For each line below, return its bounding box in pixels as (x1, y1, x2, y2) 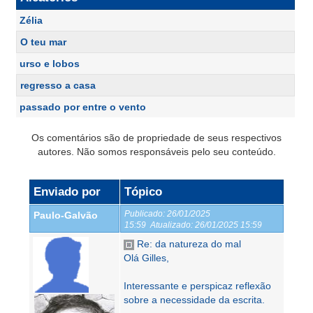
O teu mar (20, 36, 66, 48)
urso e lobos (20, 58, 80, 69)
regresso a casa (20, 80, 96, 91)
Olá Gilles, (124, 252, 169, 263)
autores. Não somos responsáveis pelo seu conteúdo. (37, 146, 276, 157)
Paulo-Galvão (34, 210, 98, 221)
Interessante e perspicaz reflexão (124, 280, 271, 291)
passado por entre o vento (20, 101, 146, 112)
